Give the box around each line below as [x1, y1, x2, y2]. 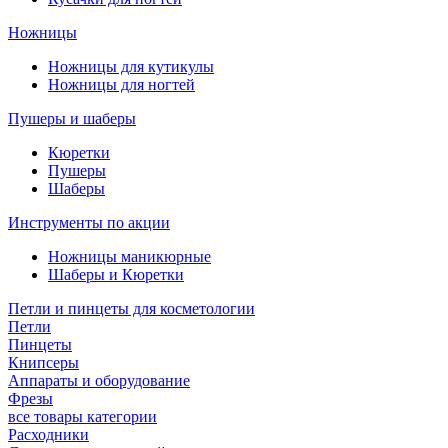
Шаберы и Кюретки [48, 265, 184, 283]
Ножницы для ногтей [48, 75, 195, 93]
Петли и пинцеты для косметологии [8, 299, 255, 317]
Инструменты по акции [8, 213, 170, 231]
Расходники [8, 425, 89, 443]
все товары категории [8, 407, 157, 425]
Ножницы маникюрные [48, 247, 211, 265]
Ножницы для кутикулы [48, 57, 214, 75]
